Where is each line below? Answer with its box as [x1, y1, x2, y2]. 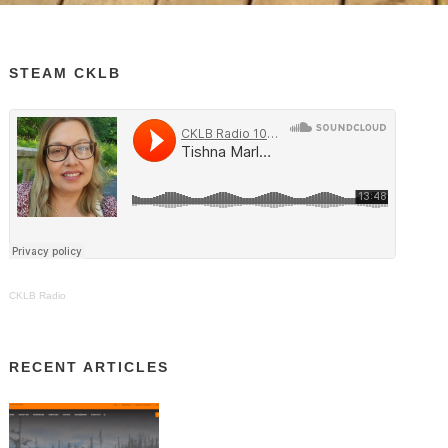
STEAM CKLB [9, 64, 122, 81]
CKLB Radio [9, 289, 67, 301]
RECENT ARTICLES [9, 358, 170, 375]
